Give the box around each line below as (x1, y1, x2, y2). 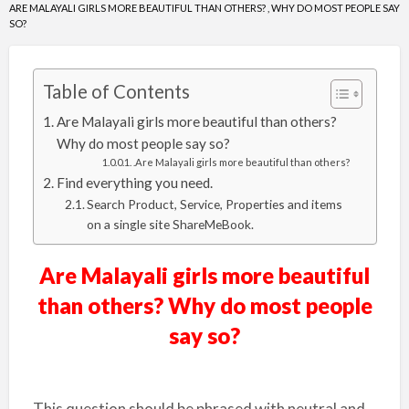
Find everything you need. (56, 174, 213, 191)
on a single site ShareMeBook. (87, 216, 255, 232)
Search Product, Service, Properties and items (87, 196, 343, 212)
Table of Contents (42, 80, 190, 103)
